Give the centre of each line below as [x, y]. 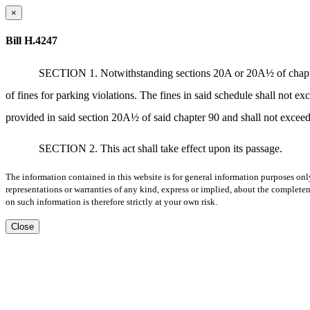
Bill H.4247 [31, 41]
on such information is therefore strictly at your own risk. [111, 201]
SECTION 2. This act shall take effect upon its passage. [161, 148]
